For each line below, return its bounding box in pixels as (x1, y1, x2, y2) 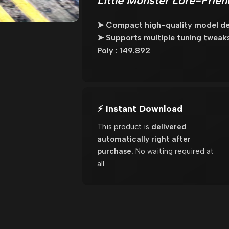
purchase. (97, 146, 133, 156)
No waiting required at (133, 146, 214, 156)
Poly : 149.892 (97, 45, 150, 55)
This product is (97, 122, 151, 131)
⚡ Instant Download (97, 103, 182, 114)
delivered (151, 122, 187, 131)
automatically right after (97, 134, 191, 144)
